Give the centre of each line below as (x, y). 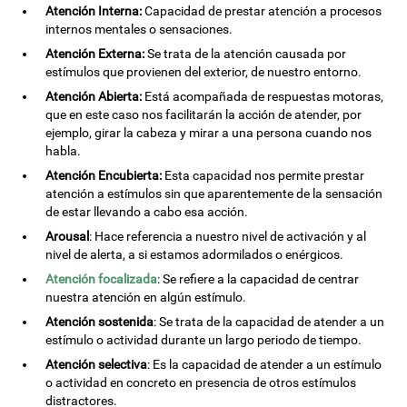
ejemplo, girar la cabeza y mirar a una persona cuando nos (209, 133)
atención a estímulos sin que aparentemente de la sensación (214, 194)
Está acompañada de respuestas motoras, (263, 96)
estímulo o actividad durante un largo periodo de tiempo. (204, 340)
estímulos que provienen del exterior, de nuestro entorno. (204, 72)
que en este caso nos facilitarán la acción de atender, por (204, 114)
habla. (64, 151)
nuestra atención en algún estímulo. (146, 297)
